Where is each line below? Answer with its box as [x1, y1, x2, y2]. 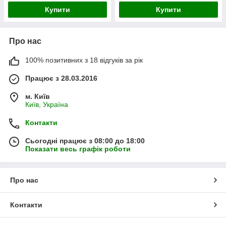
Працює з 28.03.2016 [25, 74, 97, 83]
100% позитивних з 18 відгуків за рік [25, 56, 143, 65]
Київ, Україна [25, 100, 68, 109]
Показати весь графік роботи [25, 145, 131, 153]
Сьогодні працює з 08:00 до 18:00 [25, 137, 145, 145]
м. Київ [25, 92, 50, 101]
